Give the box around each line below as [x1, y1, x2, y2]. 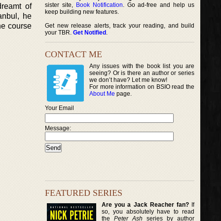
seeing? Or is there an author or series [89, 70, 195, 76]
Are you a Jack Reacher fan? [102, 201, 189, 208]
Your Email [45, 105, 74, 111]
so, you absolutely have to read [102, 208, 195, 215]
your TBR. [45, 29, 73, 36]
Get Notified [73, 29, 106, 36]
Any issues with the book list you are [89, 63, 195, 70]
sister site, [45, 1, 76, 8]
